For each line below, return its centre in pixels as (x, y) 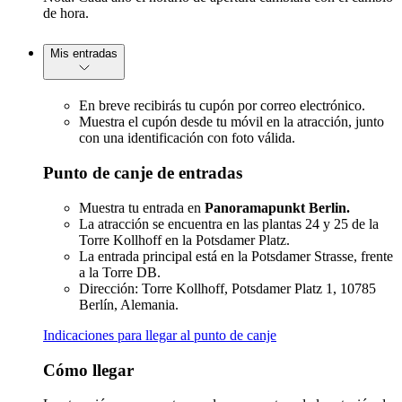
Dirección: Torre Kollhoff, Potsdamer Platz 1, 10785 (227, 288)
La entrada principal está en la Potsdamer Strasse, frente (236, 256)
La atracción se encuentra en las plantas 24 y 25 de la (229, 223)
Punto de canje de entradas (143, 173)
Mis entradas (84, 54)
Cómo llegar (88, 370)
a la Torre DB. (120, 272)
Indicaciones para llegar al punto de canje (160, 335)
